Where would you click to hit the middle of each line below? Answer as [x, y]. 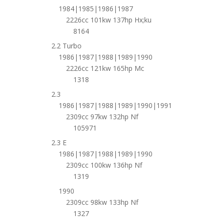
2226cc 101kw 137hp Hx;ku [109, 20]
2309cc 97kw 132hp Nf [102, 117]
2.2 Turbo [66, 46]
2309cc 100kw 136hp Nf [104, 165]
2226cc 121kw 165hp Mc [105, 68]
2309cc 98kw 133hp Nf [102, 202]
